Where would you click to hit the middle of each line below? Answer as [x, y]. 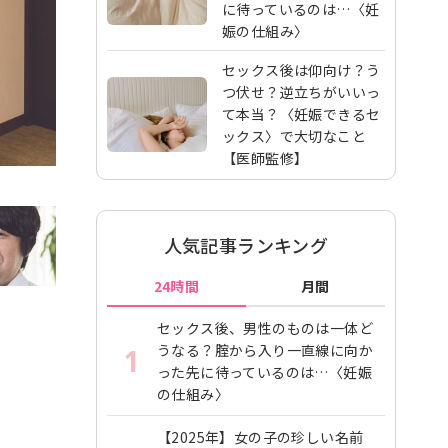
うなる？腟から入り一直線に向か [265, 350]
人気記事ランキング [246, 245]
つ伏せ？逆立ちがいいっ [301, 92]
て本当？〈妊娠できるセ [301, 114]
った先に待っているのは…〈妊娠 [264, 372]
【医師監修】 [265, 158]
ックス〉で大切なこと [294, 136]
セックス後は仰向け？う [301, 70]
